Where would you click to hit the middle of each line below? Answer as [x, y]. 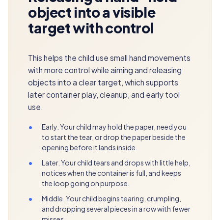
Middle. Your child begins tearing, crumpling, [111, 198]
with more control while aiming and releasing [105, 70]
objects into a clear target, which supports [103, 82]
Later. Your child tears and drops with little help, [116, 162]
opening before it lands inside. [90, 147]
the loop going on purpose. [86, 183]
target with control [91, 27]
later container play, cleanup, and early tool [104, 94]
